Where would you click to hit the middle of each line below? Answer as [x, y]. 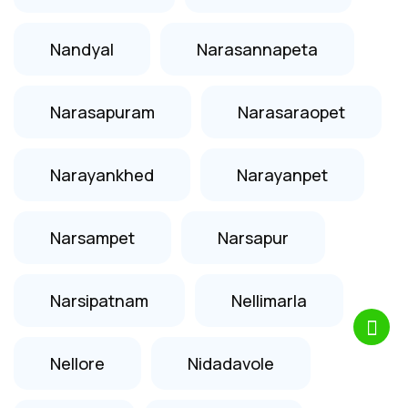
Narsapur [253, 237]
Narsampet [92, 237]
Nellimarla [269, 300]
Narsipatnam [99, 300]
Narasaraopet [291, 112]
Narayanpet [282, 174]
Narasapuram [102, 112]
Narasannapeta [257, 49]
